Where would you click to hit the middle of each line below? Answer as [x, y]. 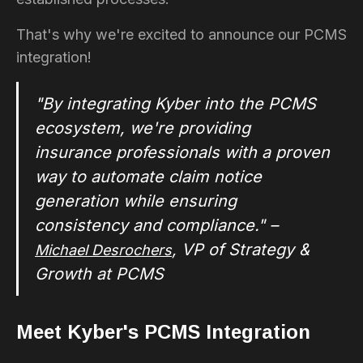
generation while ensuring [136, 201]
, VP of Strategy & [241, 249]
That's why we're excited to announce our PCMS [181, 34]
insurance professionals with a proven [182, 152]
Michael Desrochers [103, 250]
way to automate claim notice [148, 176]
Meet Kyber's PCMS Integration [163, 331]
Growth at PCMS [99, 273]
